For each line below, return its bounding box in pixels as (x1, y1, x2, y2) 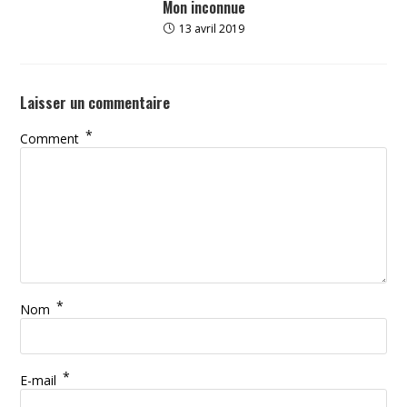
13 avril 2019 (178, 20, 244, 36)
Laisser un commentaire (20, 90, 171, 114)
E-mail (20, 371, 61, 389)
